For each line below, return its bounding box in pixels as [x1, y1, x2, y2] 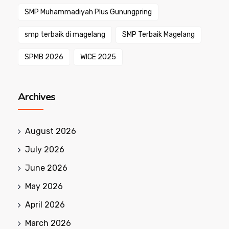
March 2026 [25, 218, 71, 228]
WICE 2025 [80, 53, 116, 61]
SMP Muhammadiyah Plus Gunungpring [25, 8, 152, 16]
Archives [18, 90, 55, 104]
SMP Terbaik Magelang [122, 30, 195, 39]
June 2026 [25, 163, 67, 173]
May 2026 [25, 181, 63, 191]
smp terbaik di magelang [25, 30, 105, 39]
